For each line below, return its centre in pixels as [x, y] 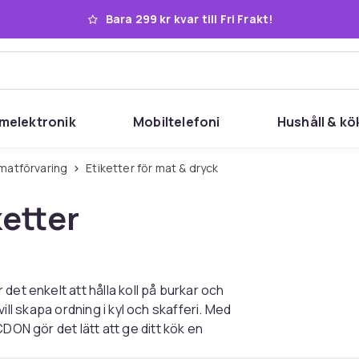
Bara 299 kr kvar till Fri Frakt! [189, 19]
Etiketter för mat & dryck [155, 168]
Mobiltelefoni [177, 122]
